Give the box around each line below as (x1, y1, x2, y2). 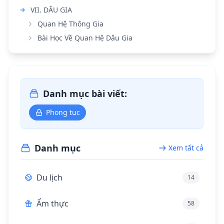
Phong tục (46, 107, 80, 117)
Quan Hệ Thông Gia (37, 19, 103, 29)
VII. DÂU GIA (30, 5, 72, 15)
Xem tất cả (168, 143, 203, 153)
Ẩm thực (36, 198, 68, 209)
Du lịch (36, 172, 62, 183)
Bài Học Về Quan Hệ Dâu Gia (37, 33, 132, 43)
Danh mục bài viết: (43, 87, 127, 100)
